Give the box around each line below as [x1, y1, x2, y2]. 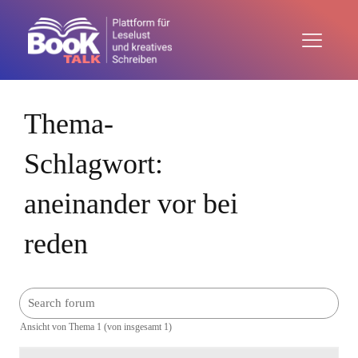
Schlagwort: [24, 148, 163, 180]
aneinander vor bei [24, 188, 238, 220]
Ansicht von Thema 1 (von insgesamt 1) [20, 321, 173, 332]
